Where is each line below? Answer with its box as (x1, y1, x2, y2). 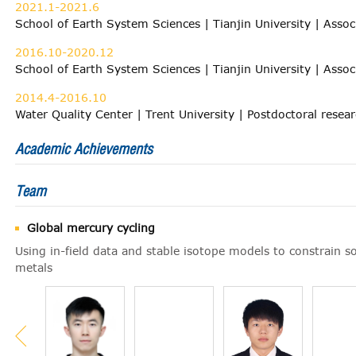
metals (15, 261, 52, 274)
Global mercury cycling (27, 221, 155, 234)
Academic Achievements (15, 140, 153, 158)
